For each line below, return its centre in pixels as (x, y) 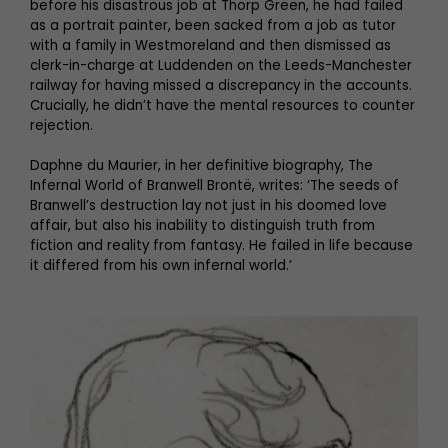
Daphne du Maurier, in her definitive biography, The (201, 166)
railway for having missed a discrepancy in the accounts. (221, 86)
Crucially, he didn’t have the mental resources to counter (222, 106)
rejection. (61, 126)
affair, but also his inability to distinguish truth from (202, 226)
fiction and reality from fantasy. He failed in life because (221, 246)
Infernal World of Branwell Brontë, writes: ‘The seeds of (214, 186)
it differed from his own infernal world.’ (161, 266)
